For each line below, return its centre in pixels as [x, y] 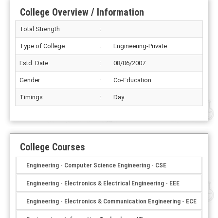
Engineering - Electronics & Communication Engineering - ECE [111, 201]
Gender [30, 80]
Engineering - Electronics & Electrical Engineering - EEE [103, 183]
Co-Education [132, 80]
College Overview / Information [82, 12]
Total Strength [40, 29]
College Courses [53, 147]
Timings [31, 97]
